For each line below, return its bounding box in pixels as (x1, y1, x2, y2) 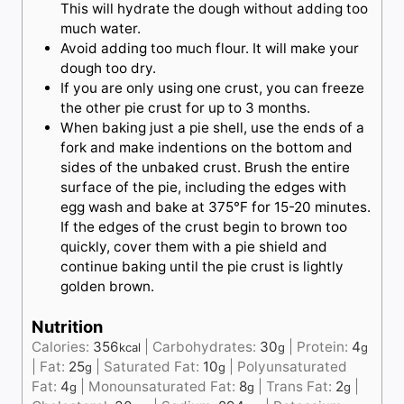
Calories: (32, 337, 93, 355)
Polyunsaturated (237, 357, 347, 375)
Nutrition (32, 316, 103, 336)
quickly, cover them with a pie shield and (60, 237, 327, 255)
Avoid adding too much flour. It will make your (60, 39, 359, 57)
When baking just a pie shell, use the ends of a (60, 118, 364, 136)
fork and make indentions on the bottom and (60, 138, 353, 156)
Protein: (297, 337, 352, 355)
